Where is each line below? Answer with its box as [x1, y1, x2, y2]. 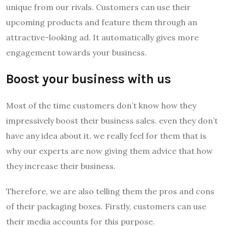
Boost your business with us [6, 72, 171, 87]
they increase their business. [6, 161, 116, 172]
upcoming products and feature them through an [6, 17, 197, 28]
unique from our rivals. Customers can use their [6, 2, 191, 13]
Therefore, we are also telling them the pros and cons [6, 186, 214, 197]
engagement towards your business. [6, 47, 147, 58]
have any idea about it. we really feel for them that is [6, 131, 206, 141]
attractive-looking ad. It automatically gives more [6, 32, 199, 43]
